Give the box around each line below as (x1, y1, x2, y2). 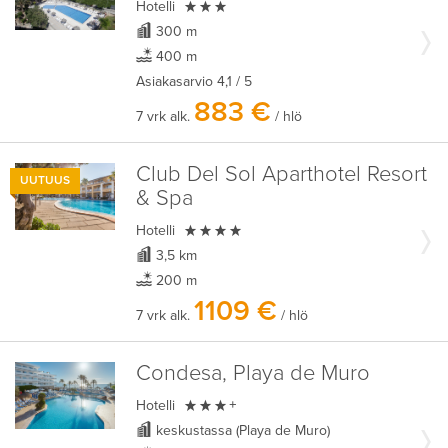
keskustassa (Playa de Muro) (151, 422, 330, 439)
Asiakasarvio (135, 73, 213, 90)
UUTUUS (20, 173, 70, 188)
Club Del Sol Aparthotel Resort (135, 161, 427, 188)
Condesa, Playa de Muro (135, 360, 370, 387)
